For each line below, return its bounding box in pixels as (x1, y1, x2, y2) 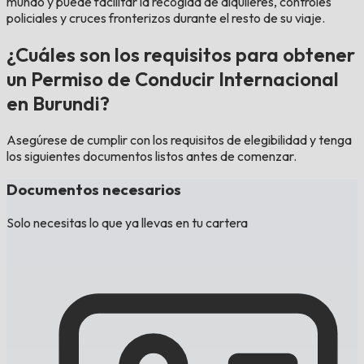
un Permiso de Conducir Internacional (6, 67, 339, 92)
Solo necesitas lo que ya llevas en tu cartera (6, 214, 248, 231)
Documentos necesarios (6, 179, 181, 199)
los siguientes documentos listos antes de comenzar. (6, 148, 297, 165)
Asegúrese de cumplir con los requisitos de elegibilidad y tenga (6, 132, 352, 149)
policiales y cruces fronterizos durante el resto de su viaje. (6, 10, 325, 27)
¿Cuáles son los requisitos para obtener (6, 42, 355, 67)
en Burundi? (6, 91, 110, 116)
